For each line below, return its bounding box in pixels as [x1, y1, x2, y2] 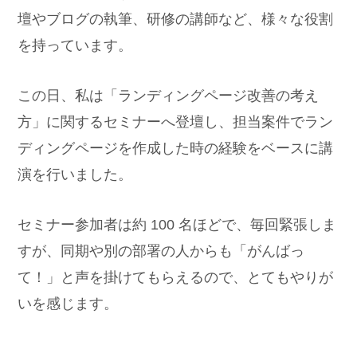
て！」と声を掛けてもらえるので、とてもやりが [18, 268, 334, 285]
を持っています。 [18, 36, 133, 53]
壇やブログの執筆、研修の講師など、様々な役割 [18, 10, 334, 27]
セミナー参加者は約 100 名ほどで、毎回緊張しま [18, 215, 337, 233]
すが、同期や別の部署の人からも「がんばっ [18, 241, 305, 259]
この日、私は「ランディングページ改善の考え [18, 86, 320, 104]
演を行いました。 [18, 165, 133, 182]
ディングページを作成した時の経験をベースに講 [18, 139, 334, 156]
